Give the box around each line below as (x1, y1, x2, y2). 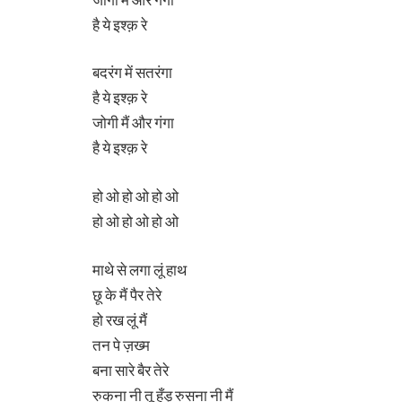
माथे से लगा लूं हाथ (92, 259, 187, 279)
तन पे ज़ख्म (92, 335, 150, 354)
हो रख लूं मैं (92, 310, 147, 329)
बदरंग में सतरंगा (92, 63, 172, 83)
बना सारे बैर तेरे (92, 360, 169, 380)
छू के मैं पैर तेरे (92, 284, 162, 304)
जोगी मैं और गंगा (92, 113, 174, 133)
